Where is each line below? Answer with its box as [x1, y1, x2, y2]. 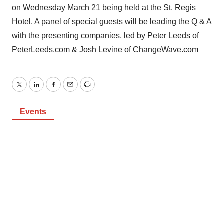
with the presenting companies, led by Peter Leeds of [12, 31, 199, 40]
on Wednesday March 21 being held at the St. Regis [12, 3, 196, 12]
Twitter [18, 86, 42, 95]
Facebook [52, 86, 88, 95]
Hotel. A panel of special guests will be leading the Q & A [12, 17, 211, 26]
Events [20, 107, 46, 116]
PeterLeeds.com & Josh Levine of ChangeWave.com [12, 45, 198, 54]
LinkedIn [35, 86, 66, 95]
